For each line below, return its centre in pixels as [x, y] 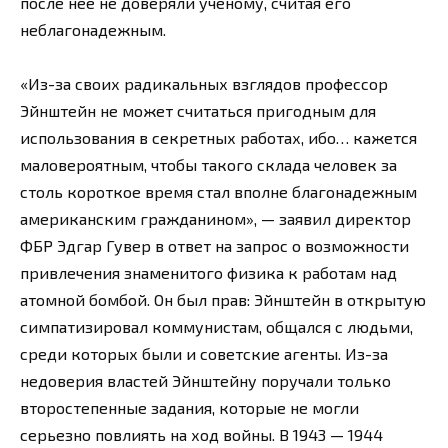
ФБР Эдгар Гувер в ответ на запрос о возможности [214, 245]
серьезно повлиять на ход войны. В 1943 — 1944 [201, 434]
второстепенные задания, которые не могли [189, 407]
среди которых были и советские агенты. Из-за [204, 353]
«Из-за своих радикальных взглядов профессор [204, 83]
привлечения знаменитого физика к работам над [208, 272]
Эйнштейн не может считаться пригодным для [198, 110]
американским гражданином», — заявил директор [215, 218]
